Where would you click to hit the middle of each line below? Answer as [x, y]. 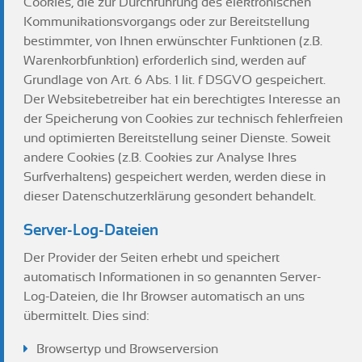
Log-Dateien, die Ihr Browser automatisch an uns [164, 297]
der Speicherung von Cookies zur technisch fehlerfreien [183, 119]
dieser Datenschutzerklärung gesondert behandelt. [170, 196]
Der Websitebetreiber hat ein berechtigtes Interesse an [182, 99]
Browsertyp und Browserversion [127, 349]
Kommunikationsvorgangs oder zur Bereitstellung [166, 22]
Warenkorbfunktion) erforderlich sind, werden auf [164, 61]
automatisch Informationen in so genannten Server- [172, 277]
